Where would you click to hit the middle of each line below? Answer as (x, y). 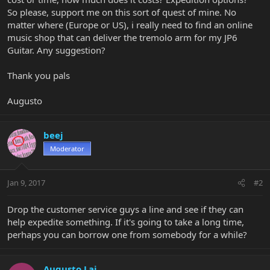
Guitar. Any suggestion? (56, 50)
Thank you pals (39, 75)
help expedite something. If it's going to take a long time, (126, 222)
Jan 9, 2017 (26, 183)
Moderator (67, 148)
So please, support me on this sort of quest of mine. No (122, 12)
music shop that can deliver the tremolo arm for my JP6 (122, 37)
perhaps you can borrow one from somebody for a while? (127, 235)
